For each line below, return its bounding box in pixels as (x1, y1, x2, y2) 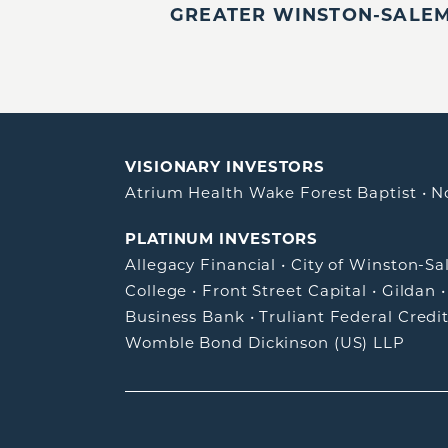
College (125, 281, 188, 301)
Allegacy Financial (125, 255, 277, 275)
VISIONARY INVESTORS (125, 157, 326, 177)
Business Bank (125, 307, 245, 327)
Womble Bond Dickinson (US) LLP (125, 333, 405, 353)
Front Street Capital (202, 281, 368, 301)
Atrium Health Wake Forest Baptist (125, 183, 417, 203)
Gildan (381, 281, 437, 301)
